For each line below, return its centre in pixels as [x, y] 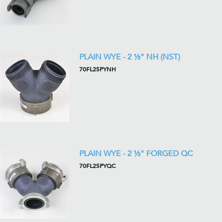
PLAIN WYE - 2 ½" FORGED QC [136, 153]
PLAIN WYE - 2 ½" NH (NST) [130, 57]
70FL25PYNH [98, 69]
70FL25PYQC [97, 166]
